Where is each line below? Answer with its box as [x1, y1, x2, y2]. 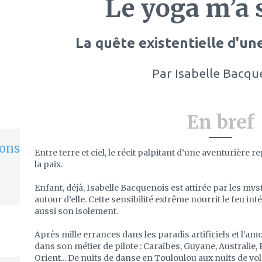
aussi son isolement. [35, 206, 118, 216]
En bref [186, 111, 254, 134]
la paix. [35, 159, 63, 170]
